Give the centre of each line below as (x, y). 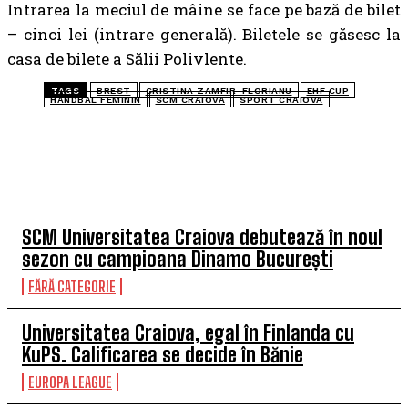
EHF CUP (327, 91)
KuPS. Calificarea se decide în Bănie (163, 355)
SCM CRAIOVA (190, 100)
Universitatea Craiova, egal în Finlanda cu (188, 333)
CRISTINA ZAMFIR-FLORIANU (219, 91)
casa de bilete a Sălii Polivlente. (127, 59)
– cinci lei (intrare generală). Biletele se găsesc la (204, 34)
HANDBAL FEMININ (96, 100)
